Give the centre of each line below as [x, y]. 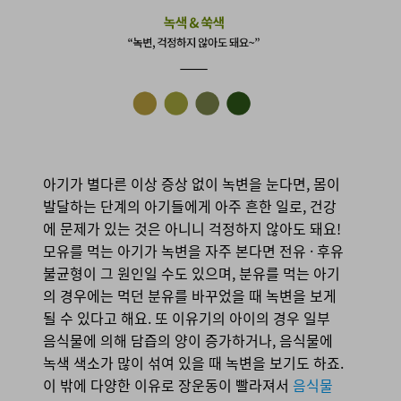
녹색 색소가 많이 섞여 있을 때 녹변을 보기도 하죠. [193, 363]
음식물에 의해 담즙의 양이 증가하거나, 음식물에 [188, 341]
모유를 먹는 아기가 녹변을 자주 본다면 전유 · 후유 [193, 251]
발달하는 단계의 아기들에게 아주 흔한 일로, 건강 [190, 206]
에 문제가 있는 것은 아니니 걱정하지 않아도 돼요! [192, 229]
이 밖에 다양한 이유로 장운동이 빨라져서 [168, 385]
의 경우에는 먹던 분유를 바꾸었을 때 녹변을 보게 [190, 296]
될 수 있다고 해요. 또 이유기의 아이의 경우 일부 [187, 318]
